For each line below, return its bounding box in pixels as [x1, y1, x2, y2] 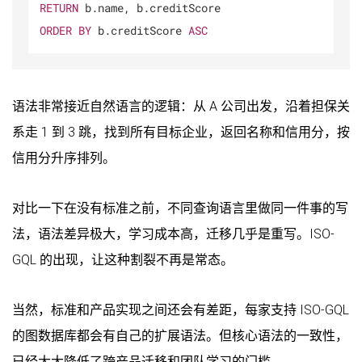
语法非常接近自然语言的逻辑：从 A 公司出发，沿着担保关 [12, 98, 350, 114]
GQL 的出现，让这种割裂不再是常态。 [12, 251, 234, 267]
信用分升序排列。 [12, 149, 116, 166]
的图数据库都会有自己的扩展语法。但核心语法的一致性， [12, 327, 348, 343]
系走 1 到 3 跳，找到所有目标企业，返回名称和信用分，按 [12, 124, 350, 140]
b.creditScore [91, 22, 188, 38]
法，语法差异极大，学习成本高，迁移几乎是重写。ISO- [12, 225, 335, 242]
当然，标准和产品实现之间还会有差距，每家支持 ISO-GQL [12, 301, 349, 318]
